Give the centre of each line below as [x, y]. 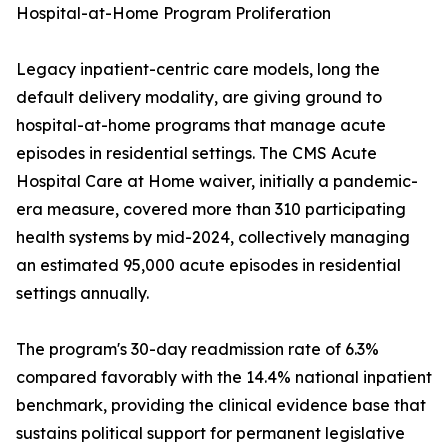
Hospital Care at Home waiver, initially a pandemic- [217, 181]
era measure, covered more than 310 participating [211, 209]
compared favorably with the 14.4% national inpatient [224, 377]
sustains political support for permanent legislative [210, 433]
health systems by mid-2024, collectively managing [213, 237]
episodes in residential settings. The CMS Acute [196, 153]
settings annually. [82, 293]
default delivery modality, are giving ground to [199, 97]
